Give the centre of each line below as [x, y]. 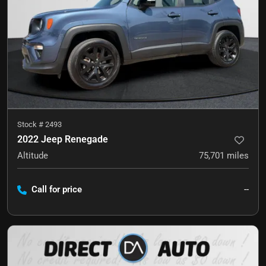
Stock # [31, 125]
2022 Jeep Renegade [63, 140]
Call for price [57, 190]
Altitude [33, 156]
